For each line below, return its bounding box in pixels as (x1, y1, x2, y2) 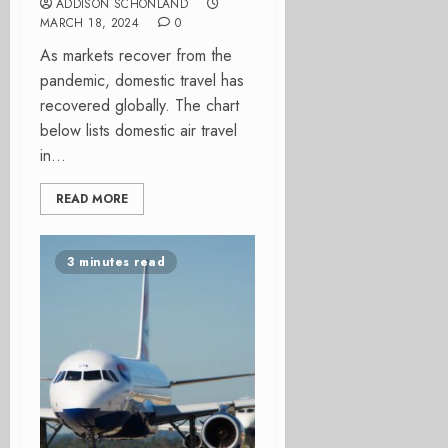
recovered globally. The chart (40, 94, 239, 117)
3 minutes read (67, 253, 165, 271)
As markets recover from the (40, 44, 232, 67)
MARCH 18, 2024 (40, 14, 140, 32)
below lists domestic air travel (40, 119, 237, 142)
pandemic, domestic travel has (40, 69, 244, 92)
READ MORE (56, 190, 128, 208)
